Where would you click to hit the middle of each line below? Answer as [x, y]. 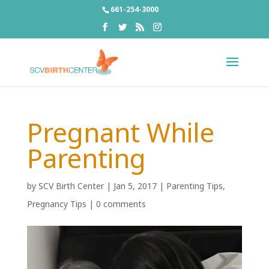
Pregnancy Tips [56, 204]
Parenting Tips [194, 186]
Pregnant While [120, 132]
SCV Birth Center [71, 186]
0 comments [121, 204]
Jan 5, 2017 [135, 186]
